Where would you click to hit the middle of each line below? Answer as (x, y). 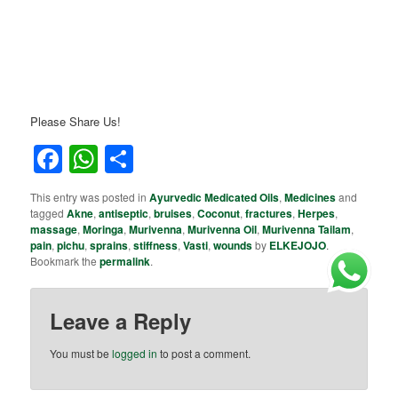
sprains (109, 246)
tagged (49, 213)
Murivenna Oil (223, 230)
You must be (81, 354)
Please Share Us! (76, 121)
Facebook (125, 159)
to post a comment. (204, 354)
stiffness (156, 246)
